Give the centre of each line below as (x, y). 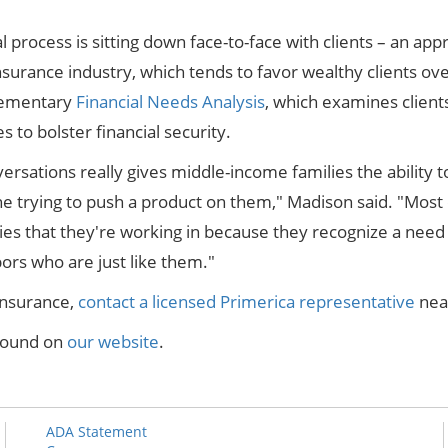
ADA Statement (96, 432)
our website (113, 342)
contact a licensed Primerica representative (247, 302)
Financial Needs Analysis (171, 102)
